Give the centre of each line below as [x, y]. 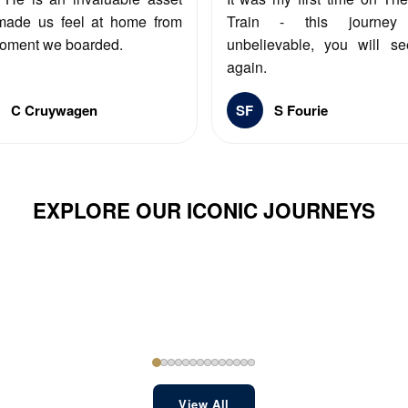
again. [246, 66]
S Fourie [301, 110]
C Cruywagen [54, 110]
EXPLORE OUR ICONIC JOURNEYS [204, 210]
